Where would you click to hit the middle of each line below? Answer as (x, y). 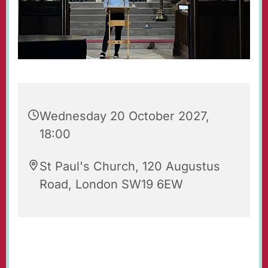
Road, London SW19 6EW (111, 185)
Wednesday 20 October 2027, (124, 116)
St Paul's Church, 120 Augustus (130, 167)
